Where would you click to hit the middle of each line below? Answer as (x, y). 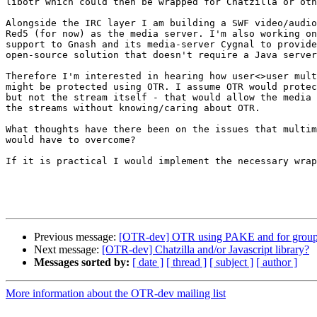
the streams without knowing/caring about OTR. (133, 108)
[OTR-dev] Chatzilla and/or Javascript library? (206, 250)
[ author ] (277, 263)
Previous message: (76, 237)
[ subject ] (231, 263)
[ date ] (148, 263)
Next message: (68, 250)
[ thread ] (186, 263)
